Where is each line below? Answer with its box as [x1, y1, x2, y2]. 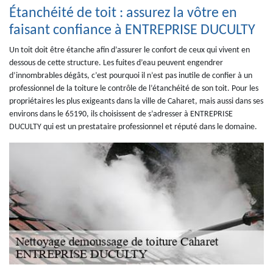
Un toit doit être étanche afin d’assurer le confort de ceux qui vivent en [9, 46, 250, 55]
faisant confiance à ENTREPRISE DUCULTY [9, 23, 255, 38]
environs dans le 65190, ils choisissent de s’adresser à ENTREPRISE [9, 110, 233, 119]
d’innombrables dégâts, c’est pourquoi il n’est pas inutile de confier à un [9, 71, 252, 80]
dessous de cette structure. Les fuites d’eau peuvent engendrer [9, 58, 223, 68]
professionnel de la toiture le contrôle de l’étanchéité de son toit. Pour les [9, 84, 258, 93]
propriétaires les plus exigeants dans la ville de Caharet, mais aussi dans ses [9, 97, 263, 106]
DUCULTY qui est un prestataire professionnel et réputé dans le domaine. [9, 122, 257, 132]
